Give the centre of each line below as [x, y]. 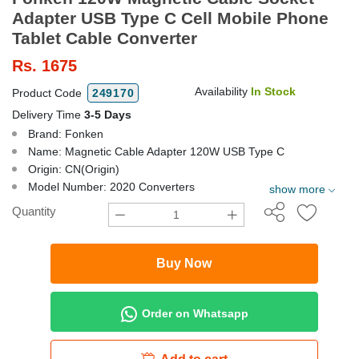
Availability [223, 91]
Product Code [48, 93]
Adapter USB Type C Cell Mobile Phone [170, 18]
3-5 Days [108, 114]
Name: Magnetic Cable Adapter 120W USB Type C [156, 151]
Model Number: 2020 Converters [111, 186]
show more [297, 189]
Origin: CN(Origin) [74, 169]
